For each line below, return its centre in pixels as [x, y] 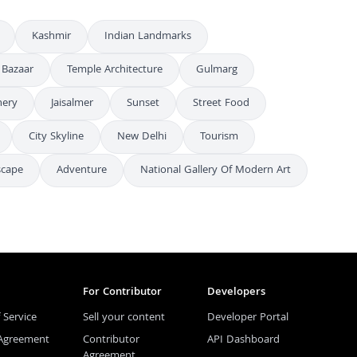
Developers [236, 292]
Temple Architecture [115, 70]
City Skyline [56, 137]
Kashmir [51, 37]
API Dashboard [243, 340]
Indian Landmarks [148, 37]
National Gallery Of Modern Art [216, 171]
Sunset [143, 104]
